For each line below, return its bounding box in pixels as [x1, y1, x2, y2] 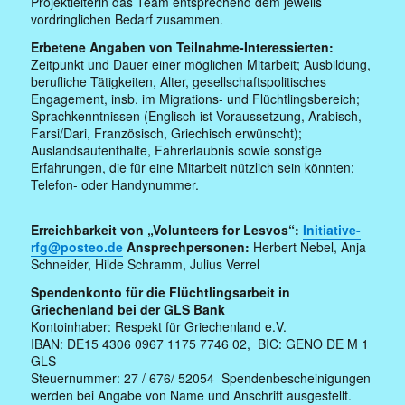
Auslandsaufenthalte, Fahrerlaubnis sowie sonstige [31, 140, 323, 159]
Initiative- [303, 220, 362, 239]
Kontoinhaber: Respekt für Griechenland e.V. [31, 316, 287, 335]
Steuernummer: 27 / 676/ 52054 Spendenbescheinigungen [31, 368, 372, 387]
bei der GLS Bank [118, 299, 226, 318]
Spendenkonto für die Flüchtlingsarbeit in [31, 282, 291, 301]
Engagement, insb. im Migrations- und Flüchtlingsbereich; [31, 89, 361, 108]
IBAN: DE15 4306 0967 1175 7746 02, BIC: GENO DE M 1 [31, 334, 370, 353]
